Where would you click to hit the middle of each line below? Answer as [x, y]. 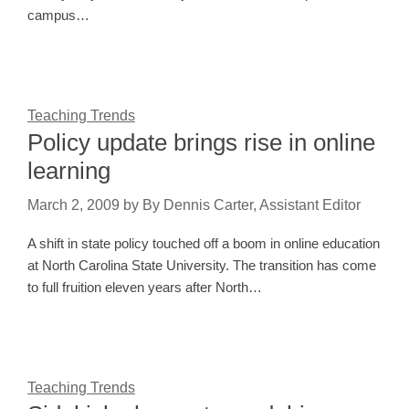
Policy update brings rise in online [201, 143]
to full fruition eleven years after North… [145, 288]
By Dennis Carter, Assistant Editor [252, 205]
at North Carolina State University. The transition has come [202, 266]
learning [69, 171]
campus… [58, 16]
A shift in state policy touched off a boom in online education [204, 244]
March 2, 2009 [73, 205]
